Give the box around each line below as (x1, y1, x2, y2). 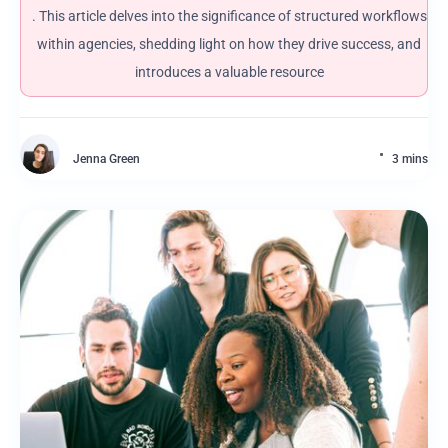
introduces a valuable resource (134, 64, 324, 80)
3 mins (392, 152, 428, 166)
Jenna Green (73, 152, 140, 166)
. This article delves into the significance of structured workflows (31, 8, 427, 24)
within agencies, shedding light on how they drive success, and (37, 36, 421, 52)
